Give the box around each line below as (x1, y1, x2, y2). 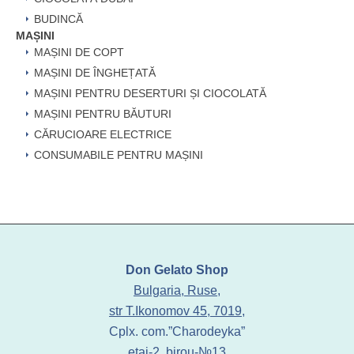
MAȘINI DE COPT (34, 46, 124, 59)
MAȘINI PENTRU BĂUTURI (34, 107, 171, 121)
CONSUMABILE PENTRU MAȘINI (34, 149, 203, 162)
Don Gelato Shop (125, 263, 228, 277)
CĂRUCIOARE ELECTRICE (34, 128, 171, 141)
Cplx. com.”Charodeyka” (108, 325, 245, 339)
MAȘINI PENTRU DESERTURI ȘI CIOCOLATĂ (34, 87, 266, 100)
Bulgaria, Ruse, (133, 284, 220, 298)
